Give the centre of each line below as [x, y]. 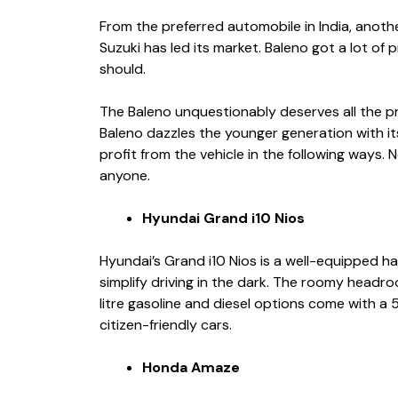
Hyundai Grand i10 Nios [223, 218]
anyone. [125, 175]
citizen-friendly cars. [166, 324]
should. [124, 68]
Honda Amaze [191, 367]
